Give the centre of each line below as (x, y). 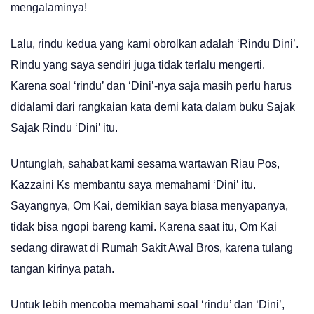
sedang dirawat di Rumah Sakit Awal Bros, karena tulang (152, 247)
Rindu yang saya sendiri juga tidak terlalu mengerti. (138, 64)
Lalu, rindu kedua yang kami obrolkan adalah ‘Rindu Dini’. (155, 43)
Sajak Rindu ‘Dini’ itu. (64, 128)
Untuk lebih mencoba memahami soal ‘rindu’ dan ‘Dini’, (148, 305)
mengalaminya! (49, 8)
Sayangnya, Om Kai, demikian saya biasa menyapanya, (149, 205)
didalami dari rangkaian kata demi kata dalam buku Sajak (153, 107)
